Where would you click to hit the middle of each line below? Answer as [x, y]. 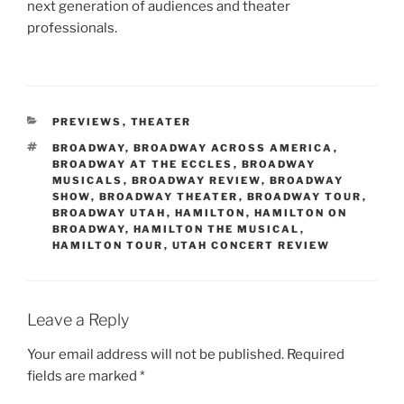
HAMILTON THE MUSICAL [216, 230]
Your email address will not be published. [156, 354]
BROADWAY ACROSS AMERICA [233, 148]
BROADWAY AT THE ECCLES [142, 165]
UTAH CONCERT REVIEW [251, 246]
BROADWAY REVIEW [196, 181]
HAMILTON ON [301, 213]
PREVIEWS [87, 122]
